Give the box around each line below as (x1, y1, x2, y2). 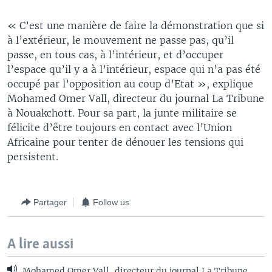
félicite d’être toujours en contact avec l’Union (7, 121, 232, 134)
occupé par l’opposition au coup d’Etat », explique (7, 78, 253, 90)
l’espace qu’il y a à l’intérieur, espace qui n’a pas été (7, 63, 260, 75)
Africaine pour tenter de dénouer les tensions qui (7, 136, 243, 148)
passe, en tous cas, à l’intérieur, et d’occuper (7, 49, 223, 61)
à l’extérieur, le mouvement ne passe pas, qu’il (7, 34, 234, 46)
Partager (33, 197, 67, 207)
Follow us (93, 197, 129, 207)
